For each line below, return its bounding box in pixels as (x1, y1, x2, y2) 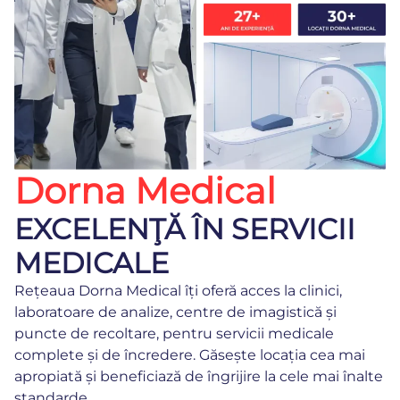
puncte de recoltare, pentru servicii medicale (14, 324, 334, 342)
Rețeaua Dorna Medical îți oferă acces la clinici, (14, 281, 342, 299)
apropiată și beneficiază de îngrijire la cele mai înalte (14, 367, 383, 385)
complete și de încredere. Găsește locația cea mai (14, 346, 365, 363)
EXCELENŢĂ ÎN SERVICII (14, 211, 355, 246)
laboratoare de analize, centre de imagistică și (14, 303, 337, 321)
